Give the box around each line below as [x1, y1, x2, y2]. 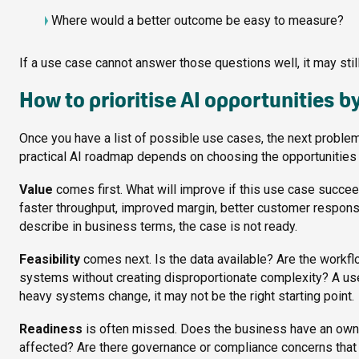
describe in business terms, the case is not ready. [19, 219, 297, 235]
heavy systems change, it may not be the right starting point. [19, 288, 354, 305]
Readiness [19, 321, 86, 337]
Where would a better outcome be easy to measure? [51, 13, 344, 29]
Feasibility [19, 252, 83, 268]
